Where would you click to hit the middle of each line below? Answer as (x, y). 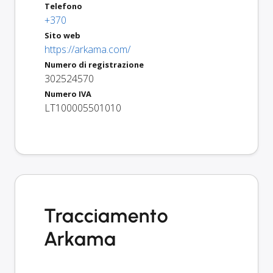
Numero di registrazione (94, 64)
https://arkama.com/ (87, 49)
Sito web (62, 35)
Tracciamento (107, 215)
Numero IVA (68, 94)
